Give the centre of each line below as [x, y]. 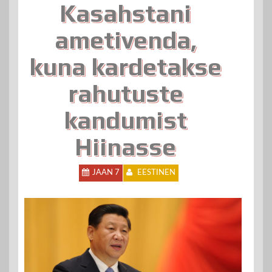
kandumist [125, 120]
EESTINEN [156, 173]
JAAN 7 [106, 173]
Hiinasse [125, 147]
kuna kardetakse [125, 67]
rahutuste [125, 93]
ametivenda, [125, 40]
